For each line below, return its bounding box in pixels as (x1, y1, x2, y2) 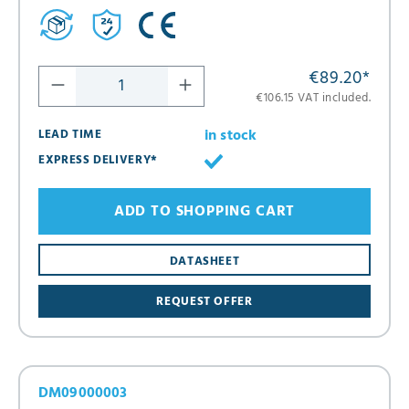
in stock (204, 124, 257, 149)
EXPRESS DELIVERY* (38, 151, 158, 171)
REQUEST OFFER (156, 291, 253, 311)
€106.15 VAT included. (256, 89, 371, 109)
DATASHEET (169, 251, 240, 271)
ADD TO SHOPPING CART (113, 199, 296, 224)
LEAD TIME (38, 125, 102, 145)
